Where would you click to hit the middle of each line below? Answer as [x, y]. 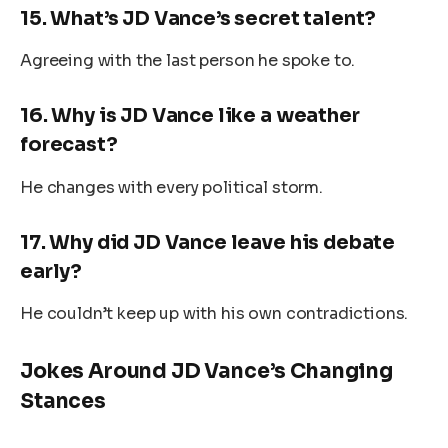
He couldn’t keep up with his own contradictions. [214, 314]
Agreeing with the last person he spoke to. [188, 61]
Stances [63, 401]
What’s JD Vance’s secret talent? [213, 18]
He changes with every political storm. [171, 187]
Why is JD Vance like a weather [205, 116]
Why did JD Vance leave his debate [222, 242]
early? [51, 271]
